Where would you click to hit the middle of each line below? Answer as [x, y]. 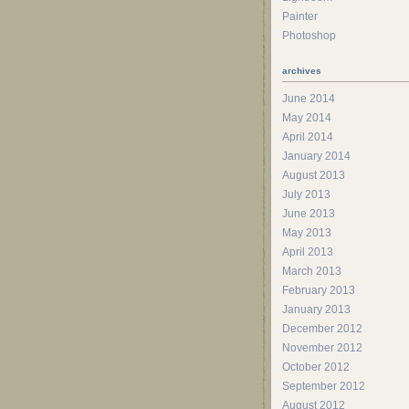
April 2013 [308, 252]
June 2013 [309, 214]
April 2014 [308, 137]
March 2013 [312, 271]
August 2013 [314, 175]
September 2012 [324, 386]
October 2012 [316, 367]
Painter [300, 16]
